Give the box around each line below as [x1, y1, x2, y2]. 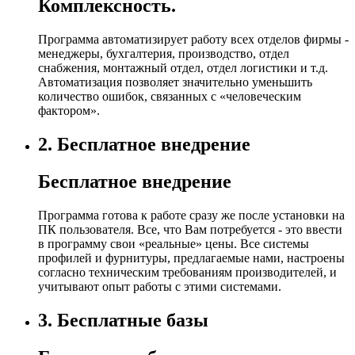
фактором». [38, 104, 100, 118]
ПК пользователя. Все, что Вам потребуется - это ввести [38, 222, 342, 236]
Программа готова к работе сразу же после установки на [38, 208, 345, 222]
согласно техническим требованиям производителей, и [38, 265, 337, 279]
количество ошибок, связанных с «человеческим [38, 90, 301, 104]
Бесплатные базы [57, 309, 208, 330]
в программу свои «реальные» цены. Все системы [38, 236, 309, 250]
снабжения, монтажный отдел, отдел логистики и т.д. [38, 61, 328, 75]
